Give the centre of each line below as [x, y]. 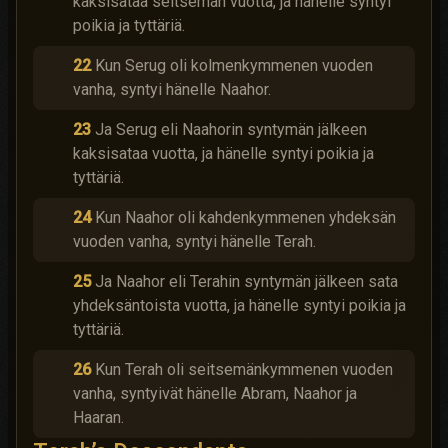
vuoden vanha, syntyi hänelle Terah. [194, 241]
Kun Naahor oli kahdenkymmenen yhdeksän [245, 217]
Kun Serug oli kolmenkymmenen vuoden [234, 65]
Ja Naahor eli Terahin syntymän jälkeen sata [246, 281]
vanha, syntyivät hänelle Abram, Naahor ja [215, 393]
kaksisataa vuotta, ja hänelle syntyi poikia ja [223, 153]
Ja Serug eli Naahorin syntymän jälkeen [231, 129]
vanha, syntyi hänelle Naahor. [172, 89]
